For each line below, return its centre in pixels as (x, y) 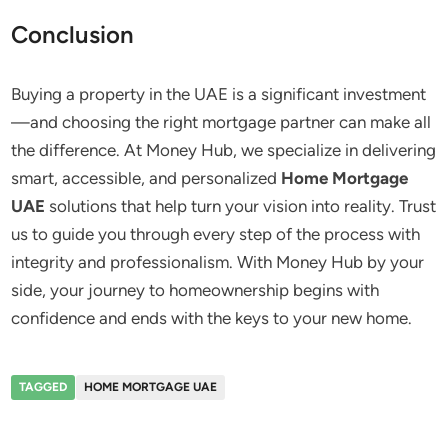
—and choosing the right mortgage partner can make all (221, 122)
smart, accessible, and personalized (146, 178)
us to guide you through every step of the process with (216, 234)
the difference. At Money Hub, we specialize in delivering (224, 150)
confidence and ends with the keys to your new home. (212, 318)
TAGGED (43, 387)
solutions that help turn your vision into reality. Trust (241, 206)
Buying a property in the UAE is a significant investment (219, 94)
